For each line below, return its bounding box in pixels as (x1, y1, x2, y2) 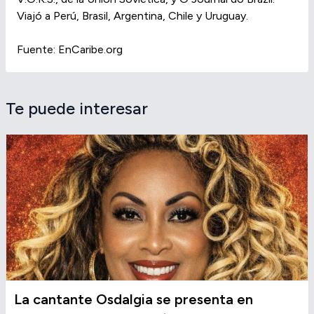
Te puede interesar (6, 98, 148, 119)
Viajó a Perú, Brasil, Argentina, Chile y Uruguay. (17, 9, 248, 23)
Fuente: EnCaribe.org (17, 43, 123, 57)
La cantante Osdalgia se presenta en (14, 291, 253, 308)
